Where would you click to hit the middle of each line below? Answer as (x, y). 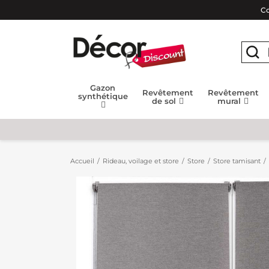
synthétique (103, 96)
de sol (165, 101)
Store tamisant (237, 161)
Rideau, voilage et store (141, 161)
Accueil (82, 161)
